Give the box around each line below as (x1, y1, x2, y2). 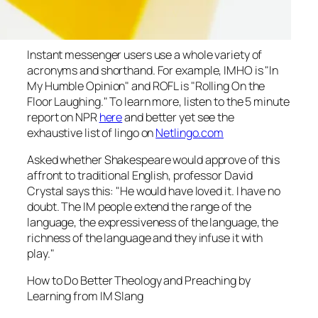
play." (27, 246, 55, 262)
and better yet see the (122, 109, 234, 125)
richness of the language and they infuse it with (27, 230, 263, 246)
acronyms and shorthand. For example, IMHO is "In (27, 62, 279, 78)
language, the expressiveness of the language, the (27, 214, 279, 231)
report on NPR (27, 109, 99, 125)
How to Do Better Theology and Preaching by (27, 273, 251, 289)
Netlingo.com (155, 124, 224, 141)
